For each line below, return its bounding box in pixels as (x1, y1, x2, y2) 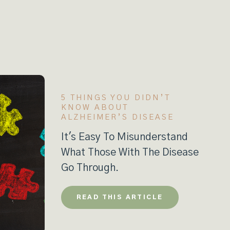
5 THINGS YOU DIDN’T (61, 94, 170, 102)
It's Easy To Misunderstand (61, 132, 188, 142)
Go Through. (61, 163, 121, 173)
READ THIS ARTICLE (76, 194, 163, 200)
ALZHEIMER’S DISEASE (61, 113, 174, 121)
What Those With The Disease (61, 147, 199, 158)
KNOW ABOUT (61, 104, 128, 111)
